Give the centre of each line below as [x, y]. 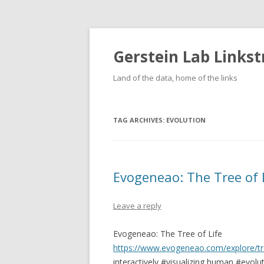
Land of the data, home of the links [175, 78]
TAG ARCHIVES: [140, 120]
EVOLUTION [186, 120]
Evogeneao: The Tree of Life [168, 234]
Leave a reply [137, 206]
